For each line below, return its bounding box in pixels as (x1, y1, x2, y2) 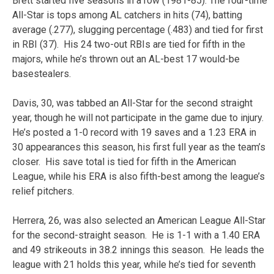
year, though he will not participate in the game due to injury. (12, 111, 266, 124)
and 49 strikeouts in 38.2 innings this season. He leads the (12, 243, 264, 256)
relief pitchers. (12, 185, 74, 197)
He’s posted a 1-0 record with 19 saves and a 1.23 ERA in (12, 126, 256, 138)
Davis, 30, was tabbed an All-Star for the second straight (12, 97, 253, 109)
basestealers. (12, 67, 71, 80)
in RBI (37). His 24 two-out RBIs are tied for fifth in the (12, 38, 245, 50)
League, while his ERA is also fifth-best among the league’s (12, 170, 265, 182)
